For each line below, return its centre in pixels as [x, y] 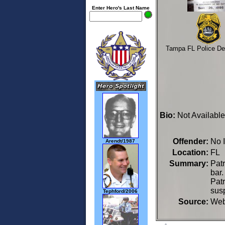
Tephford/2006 [120, 191]
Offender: [191, 141]
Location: [190, 152]
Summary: [189, 163]
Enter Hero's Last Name [121, 8]
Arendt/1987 [120, 141]
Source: [193, 202]
